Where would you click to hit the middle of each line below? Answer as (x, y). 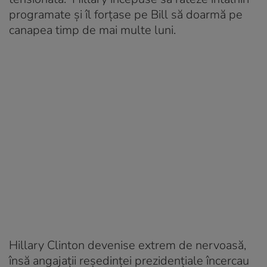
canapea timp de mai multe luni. (92, 30)
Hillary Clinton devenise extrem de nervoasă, (128, 246)
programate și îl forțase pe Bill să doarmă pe (126, 15)
